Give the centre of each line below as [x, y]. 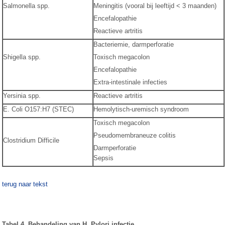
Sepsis [104, 158]
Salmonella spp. [27, 6]
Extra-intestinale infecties [131, 82]
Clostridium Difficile [31, 140]
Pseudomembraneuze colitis [135, 135]
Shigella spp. [22, 57]
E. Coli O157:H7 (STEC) [39, 109]
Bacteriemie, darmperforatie [134, 44]
